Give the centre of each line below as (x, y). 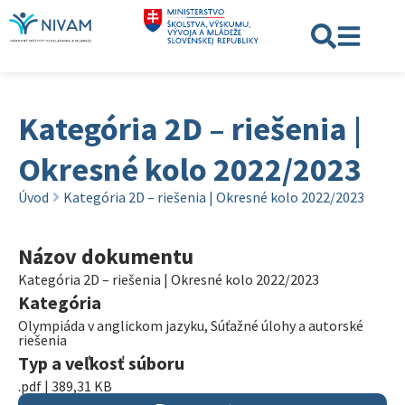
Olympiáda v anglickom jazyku (111, 325)
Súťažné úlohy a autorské (287, 325)
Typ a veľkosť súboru (101, 363)
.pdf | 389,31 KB (65, 386)
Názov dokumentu (106, 256)
